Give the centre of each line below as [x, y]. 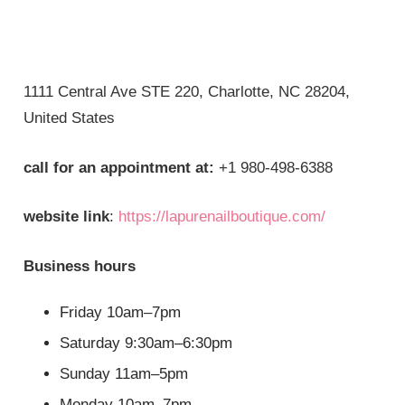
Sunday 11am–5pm [124, 374]
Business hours [80, 266]
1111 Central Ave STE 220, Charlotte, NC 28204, [187, 92]
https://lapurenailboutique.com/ [222, 217]
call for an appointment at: [119, 167]
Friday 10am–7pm [121, 313]
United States [70, 118]
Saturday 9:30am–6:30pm [146, 344]
